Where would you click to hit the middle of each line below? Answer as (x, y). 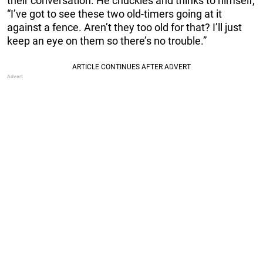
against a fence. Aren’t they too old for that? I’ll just (124, 27)
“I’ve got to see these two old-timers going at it (114, 14)
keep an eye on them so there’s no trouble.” (107, 41)
